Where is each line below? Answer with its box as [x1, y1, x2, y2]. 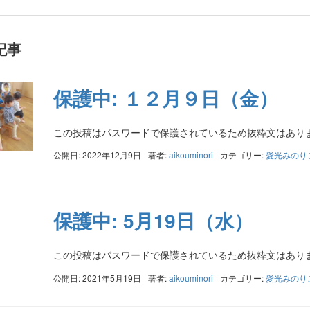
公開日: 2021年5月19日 [53, 271, 141, 284]
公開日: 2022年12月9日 [53, 149, 141, 161]
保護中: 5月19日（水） [53, 206, 253, 235]
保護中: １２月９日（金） [53, 83, 278, 112]
